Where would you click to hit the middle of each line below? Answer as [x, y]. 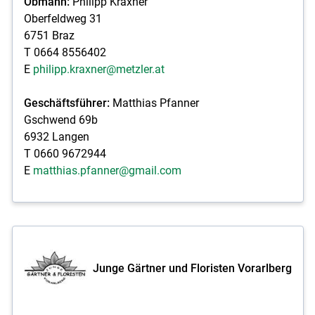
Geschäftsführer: [66, 103]
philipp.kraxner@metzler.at [98, 69]
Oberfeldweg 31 [63, 18]
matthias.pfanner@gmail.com [107, 170]
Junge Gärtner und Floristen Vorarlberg [192, 268]
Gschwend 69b [60, 120]
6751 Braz [49, 35]
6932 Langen [56, 136]
